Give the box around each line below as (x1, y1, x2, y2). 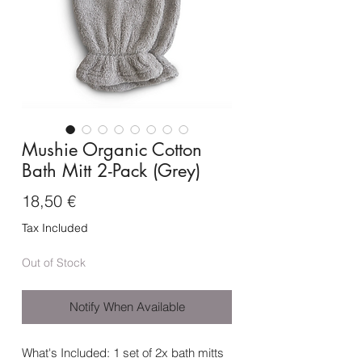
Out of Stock (22, 255, 86, 271)
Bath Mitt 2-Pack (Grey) (22, 159, 200, 183)
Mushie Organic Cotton (22, 138, 202, 162)
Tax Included (22, 221, 88, 236)
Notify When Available (69, 299, 185, 315)
